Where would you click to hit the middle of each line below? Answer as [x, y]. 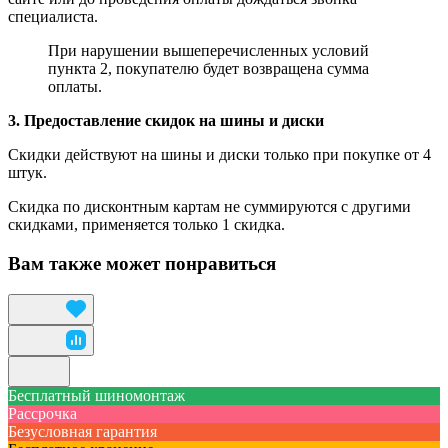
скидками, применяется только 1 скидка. [146, 225]
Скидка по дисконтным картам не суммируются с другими [209, 207]
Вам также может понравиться [142, 264]
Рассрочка [42, 413]
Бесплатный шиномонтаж [96, 395]
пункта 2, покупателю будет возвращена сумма [208, 69]
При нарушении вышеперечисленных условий [208, 51]
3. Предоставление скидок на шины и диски [166, 121]
